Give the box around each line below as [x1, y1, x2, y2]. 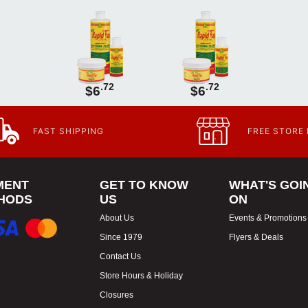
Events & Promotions [228, 213, 307, 223]
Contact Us [100, 252, 142, 261]
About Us [100, 213, 135, 223]
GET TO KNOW [100, 177, 189, 192]
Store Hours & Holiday [100, 271, 184, 280]
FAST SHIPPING [33, 126, 104, 136]
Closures [100, 290, 134, 300]
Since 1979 [100, 232, 143, 242]
